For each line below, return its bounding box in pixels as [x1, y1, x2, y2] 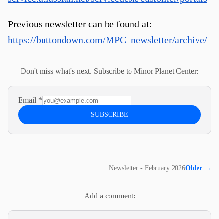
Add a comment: [84, 192, 135, 200]
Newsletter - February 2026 [109, 164, 185, 172]
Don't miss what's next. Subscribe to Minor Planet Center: [21, 67, 198, 75]
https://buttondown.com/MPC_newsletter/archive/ [8, 34, 207, 45]
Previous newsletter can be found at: [8, 19, 152, 29]
